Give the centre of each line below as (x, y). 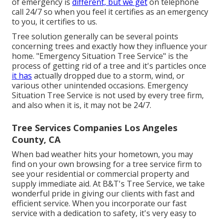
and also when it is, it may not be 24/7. (82, 105)
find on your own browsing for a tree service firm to (107, 164)
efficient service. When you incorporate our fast (99, 204)
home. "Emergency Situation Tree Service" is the (100, 56)
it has (22, 76)
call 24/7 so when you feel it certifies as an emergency (110, 12)
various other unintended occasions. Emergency (100, 86)
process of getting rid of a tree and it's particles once (109, 66)
